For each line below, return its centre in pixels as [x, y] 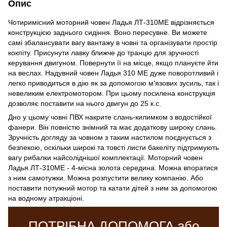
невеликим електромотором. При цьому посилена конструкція [112, 93]
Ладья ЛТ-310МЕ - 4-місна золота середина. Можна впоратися [113, 167]
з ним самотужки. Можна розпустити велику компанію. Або [106, 178]
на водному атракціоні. [46, 198]
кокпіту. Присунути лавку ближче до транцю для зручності [103, 52]
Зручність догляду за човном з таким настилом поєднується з [110, 137]
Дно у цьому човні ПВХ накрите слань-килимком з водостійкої [110, 117]
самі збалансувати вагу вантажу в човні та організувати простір [113, 42]
